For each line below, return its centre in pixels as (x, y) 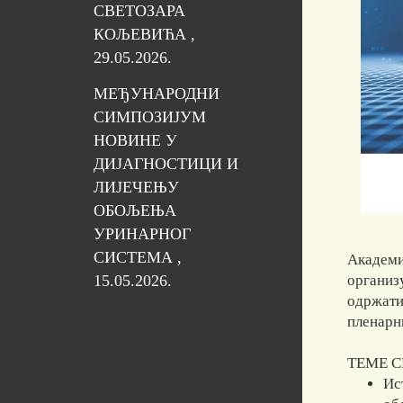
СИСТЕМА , (137, 258)
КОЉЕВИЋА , (144, 34)
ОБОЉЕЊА (134, 211)
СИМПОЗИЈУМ (149, 117)
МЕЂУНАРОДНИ (156, 94)
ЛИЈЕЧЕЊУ (136, 188)
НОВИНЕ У (135, 141)
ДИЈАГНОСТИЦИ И (166, 164)
